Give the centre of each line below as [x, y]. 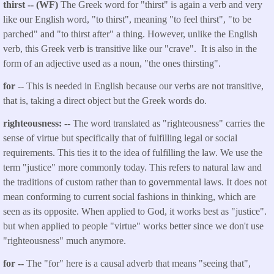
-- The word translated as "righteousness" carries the [165, 123]
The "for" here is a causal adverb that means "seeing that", [139, 263]
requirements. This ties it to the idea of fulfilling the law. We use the [133, 152]
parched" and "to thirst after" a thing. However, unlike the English [130, 34]
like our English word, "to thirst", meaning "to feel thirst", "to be [127, 20]
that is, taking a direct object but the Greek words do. [105, 101]
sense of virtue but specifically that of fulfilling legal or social [120, 138]
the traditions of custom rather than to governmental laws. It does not [135, 182]
